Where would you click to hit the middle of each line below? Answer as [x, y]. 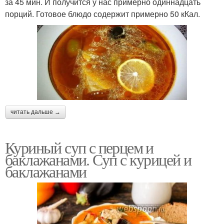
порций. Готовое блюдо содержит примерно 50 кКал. [102, 14]
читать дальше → [35, 112]
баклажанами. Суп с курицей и [98, 159]
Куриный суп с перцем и [79, 147]
